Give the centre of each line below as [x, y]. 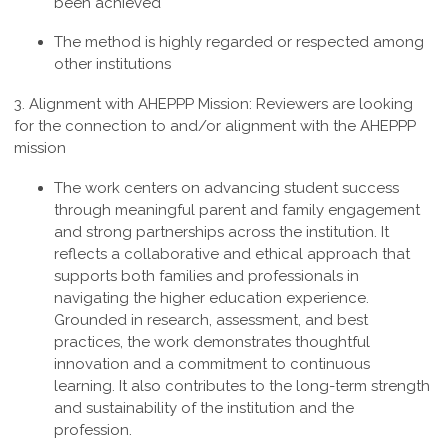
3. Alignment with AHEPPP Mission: [135, 104]
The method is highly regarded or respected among [239, 42]
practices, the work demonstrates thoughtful [212, 342]
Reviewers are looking [334, 104]
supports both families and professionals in [206, 276]
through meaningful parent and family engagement [237, 210]
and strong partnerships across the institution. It [221, 232]
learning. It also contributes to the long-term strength [242, 386]
